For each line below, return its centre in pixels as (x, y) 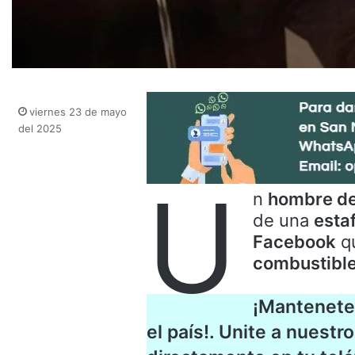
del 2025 (40, 128)
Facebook (294, 241)
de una (283, 220)
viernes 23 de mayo (78, 111)
